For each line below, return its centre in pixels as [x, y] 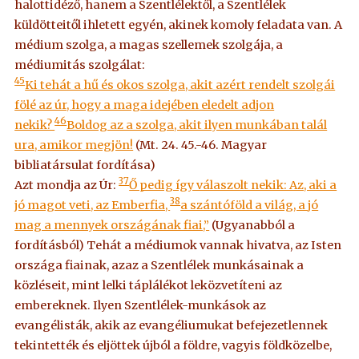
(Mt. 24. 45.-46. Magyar [200, 145]
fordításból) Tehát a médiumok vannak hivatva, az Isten [178, 246]
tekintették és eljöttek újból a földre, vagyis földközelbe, [173, 346]
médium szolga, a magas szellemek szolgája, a [149, 45]
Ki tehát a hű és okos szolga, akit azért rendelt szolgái [180, 85]
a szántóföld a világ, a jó [250, 206]
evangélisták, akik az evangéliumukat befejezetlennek [171, 326]
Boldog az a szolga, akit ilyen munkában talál [197, 125]
